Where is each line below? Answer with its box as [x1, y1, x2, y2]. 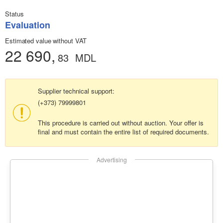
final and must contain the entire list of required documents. [38, 127, 209, 137]
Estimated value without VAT [5, 36, 87, 46]
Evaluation [5, 18, 50, 32]
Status [5, 9, 24, 19]
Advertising [96, 155, 127, 164]
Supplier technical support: [38, 86, 114, 96]
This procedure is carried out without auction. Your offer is [38, 118, 204, 128]
